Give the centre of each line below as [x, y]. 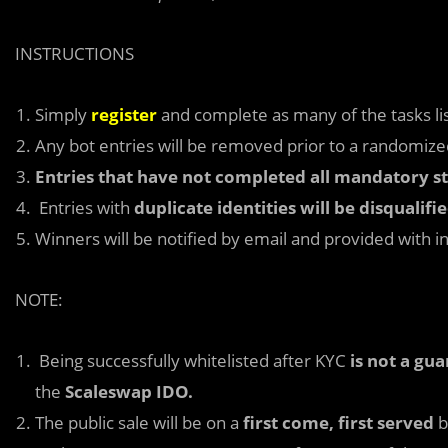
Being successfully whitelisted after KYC [192, 360]
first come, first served [338, 422]
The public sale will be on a [139, 422]
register [124, 114]
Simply [63, 114]
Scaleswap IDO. [129, 391]
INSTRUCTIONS [74, 53]
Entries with [86, 207]
